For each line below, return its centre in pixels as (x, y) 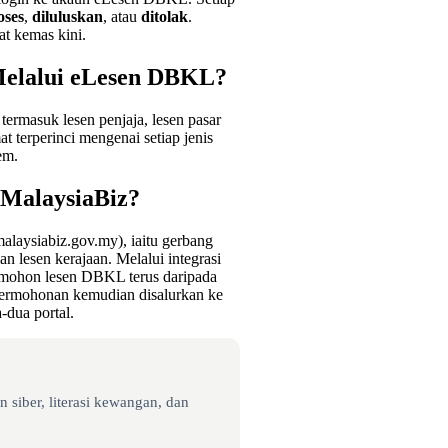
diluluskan (67, 17)
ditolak (164, 17)
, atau (122, 17)
